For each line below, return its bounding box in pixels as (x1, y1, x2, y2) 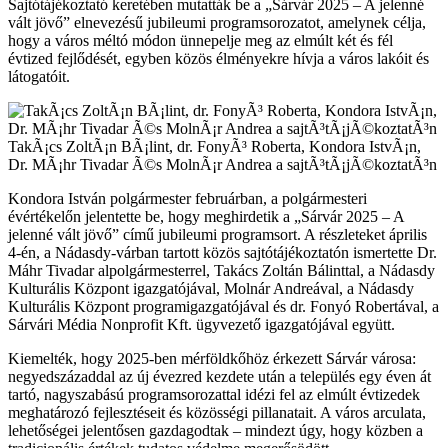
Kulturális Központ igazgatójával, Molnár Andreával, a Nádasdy (8, 279, 414, 297)
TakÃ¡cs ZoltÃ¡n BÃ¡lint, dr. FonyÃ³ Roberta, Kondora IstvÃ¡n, (8, 137, 421, 155)
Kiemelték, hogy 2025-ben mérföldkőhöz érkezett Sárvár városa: (8, 349, 416, 367)
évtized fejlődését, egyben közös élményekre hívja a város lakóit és (8, 49, 429, 67)
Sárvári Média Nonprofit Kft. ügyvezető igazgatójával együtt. (8, 315, 395, 333)
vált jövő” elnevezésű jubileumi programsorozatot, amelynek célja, (8, 13, 426, 31)
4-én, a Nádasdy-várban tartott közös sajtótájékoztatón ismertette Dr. (8, 243, 437, 261)
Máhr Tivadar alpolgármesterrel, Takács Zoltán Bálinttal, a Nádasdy (8, 261, 435, 279)
